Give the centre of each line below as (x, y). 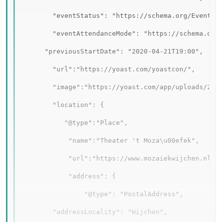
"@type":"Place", (74, 123)
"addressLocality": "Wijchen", (100, 212)
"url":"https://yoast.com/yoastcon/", (108, 69)
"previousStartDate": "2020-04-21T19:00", (112, 52)
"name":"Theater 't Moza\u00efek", (110, 141)
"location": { (62, 105)
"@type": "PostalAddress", (102, 194)
